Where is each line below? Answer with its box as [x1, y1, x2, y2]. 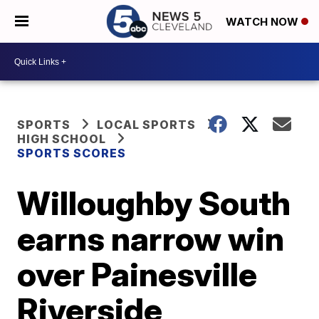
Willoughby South [17, 183, 291, 223]
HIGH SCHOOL [17, 132, 107, 146]
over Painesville [17, 254, 258, 294]
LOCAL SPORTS [97, 117, 197, 132]
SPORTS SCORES [17, 146, 127, 160]
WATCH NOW [226, 15, 301, 29]
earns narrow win [17, 219, 285, 258]
